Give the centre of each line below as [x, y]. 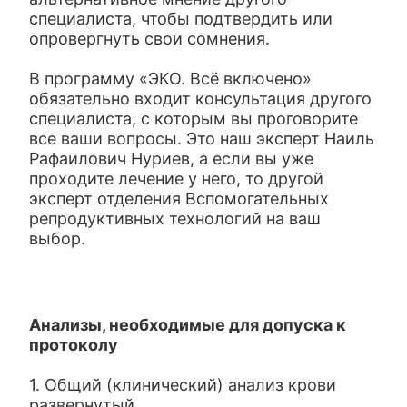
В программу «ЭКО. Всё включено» [171, 79]
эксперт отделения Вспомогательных [179, 199]
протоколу [74, 345]
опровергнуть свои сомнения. [150, 39]
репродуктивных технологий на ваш [175, 218]
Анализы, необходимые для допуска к [188, 325]
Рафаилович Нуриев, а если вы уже [172, 159]
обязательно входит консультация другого [201, 99]
